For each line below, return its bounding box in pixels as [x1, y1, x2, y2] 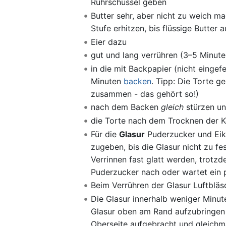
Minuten [90, 76, 124, 86]
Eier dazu [90, 36, 127, 47]
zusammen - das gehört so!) [90, 88, 199, 99]
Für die [90, 129, 119, 139]
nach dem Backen [90, 102, 161, 112]
